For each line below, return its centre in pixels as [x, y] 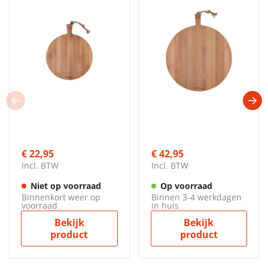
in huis [165, 206]
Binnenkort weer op [61, 197]
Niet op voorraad [66, 186]
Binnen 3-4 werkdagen [196, 197]
